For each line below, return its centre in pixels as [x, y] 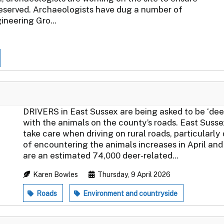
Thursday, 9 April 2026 [133, 174]
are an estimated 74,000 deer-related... [101, 155]
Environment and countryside [129, 193]
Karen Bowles [55, 174]
